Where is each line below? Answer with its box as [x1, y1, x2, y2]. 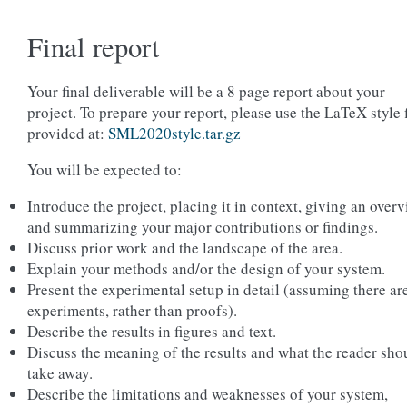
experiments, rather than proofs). [27, 300, 237, 321]
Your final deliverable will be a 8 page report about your [27, 81, 385, 102]
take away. [27, 362, 93, 383]
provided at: [27, 123, 108, 144]
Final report [27, 28, 160, 65]
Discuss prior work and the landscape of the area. [27, 237, 342, 258]
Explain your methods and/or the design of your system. [27, 258, 385, 279]
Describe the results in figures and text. [27, 321, 276, 342]
